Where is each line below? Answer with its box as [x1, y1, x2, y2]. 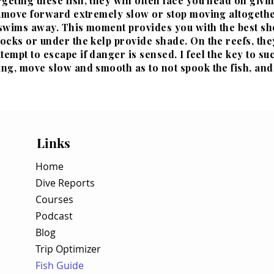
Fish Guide [35, 259, 84, 272]
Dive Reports [35, 176, 95, 190]
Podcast [35, 209, 73, 223]
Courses [35, 193, 73, 206]
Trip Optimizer [35, 242, 101, 256]
